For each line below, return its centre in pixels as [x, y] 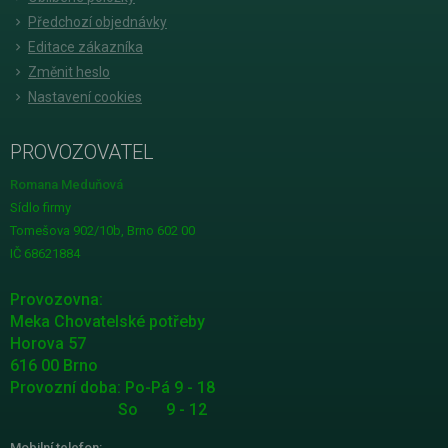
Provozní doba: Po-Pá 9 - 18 [112, 387]
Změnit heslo [69, 71]
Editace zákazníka [85, 46]
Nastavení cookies [85, 96]
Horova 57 [48, 343]
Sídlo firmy [40, 207]
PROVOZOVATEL [82, 151]
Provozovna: [56, 299]
